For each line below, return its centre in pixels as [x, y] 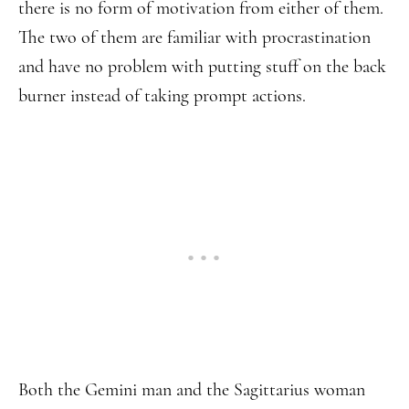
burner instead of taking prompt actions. [162, 96]
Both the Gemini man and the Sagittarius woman [192, 390]
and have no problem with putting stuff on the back [202, 67]
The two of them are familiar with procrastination [194, 37]
